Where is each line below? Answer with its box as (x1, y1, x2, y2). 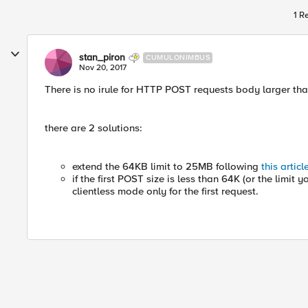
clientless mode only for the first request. (72, 185, 258, 197)
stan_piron (79, 52, 125, 63)
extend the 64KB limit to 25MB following (72, 160, 261, 173)
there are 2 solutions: (45, 122, 142, 134)
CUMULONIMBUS (146, 53, 210, 62)
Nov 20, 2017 (79, 63, 126, 73)
